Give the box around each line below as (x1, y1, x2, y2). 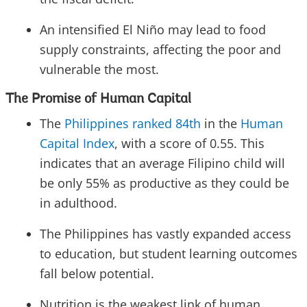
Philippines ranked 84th (64, 115, 201, 132)
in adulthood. (40, 195, 117, 212)
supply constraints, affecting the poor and (40, 41, 281, 58)
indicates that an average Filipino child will (40, 155, 285, 172)
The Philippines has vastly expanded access (40, 225, 291, 243)
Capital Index (40, 135, 114, 152)
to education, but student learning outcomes (40, 245, 297, 262)
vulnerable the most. (40, 61, 159, 78)
